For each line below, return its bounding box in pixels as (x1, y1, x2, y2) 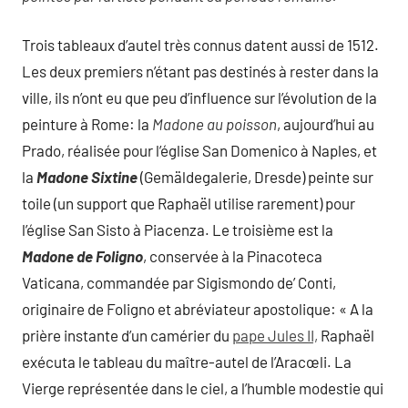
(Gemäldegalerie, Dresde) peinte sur (138, 168, 373, 187)
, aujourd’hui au (277, 115, 374, 134)
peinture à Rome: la (22, 115, 152, 134)
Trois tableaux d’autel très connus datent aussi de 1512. (22, 36, 379, 55)
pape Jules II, (232, 326, 318, 345)
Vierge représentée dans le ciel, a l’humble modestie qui (22, 379, 383, 398)
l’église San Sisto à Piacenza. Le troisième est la (22, 220, 333, 240)
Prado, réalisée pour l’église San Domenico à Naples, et (22, 141, 377, 160)
